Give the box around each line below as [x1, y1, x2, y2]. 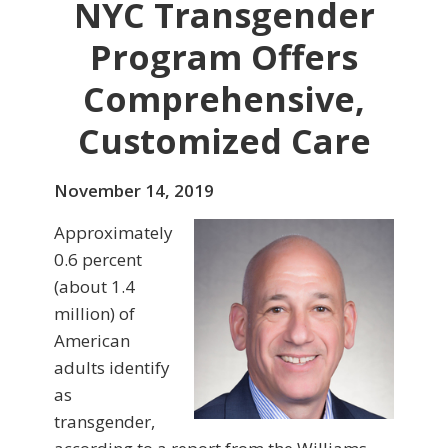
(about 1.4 [54, 275, 135, 299]
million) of [54, 302, 135, 326]
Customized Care [77, 118, 371, 165]
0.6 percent [54, 248, 142, 272]
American [54, 329, 130, 353]
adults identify [54, 356, 170, 380]
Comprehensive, [83, 76, 365, 123]
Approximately [54, 221, 173, 245]
